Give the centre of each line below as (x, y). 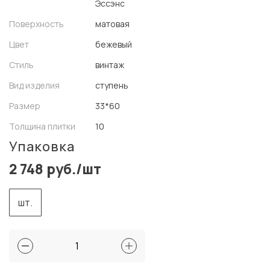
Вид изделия (34, 85)
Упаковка (42, 146)
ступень (112, 85)
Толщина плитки (42, 126)
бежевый (114, 44)
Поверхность (36, 24)
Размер (25, 106)
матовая (112, 24)
